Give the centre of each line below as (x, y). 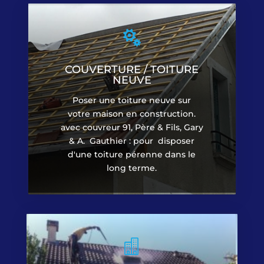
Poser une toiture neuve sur (132, 100)
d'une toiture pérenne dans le (132, 154)
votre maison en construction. (132, 113)
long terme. (132, 168)
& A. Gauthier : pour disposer (132, 141)
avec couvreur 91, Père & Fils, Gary (132, 127)
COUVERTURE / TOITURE (132, 69)
